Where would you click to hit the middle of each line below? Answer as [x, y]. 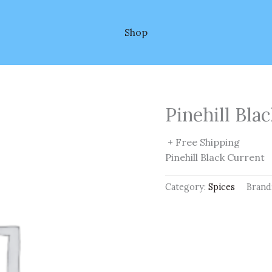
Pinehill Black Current [215, 157]
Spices [222, 187]
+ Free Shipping [204, 142]
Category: [187, 187]
